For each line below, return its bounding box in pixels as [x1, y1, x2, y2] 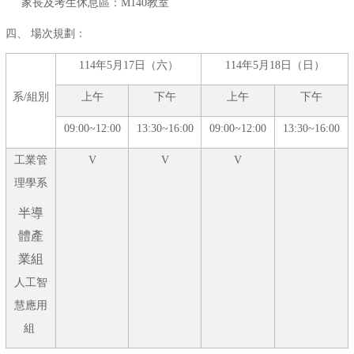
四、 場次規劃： [6, 28, 86, 40]
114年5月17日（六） [78, 59, 179, 72]
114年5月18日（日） [224, 59, 325, 72]
